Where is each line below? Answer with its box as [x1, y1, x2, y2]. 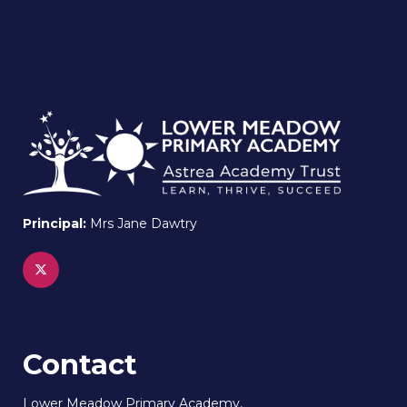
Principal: [23, 214, 90, 232]
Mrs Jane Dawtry [90, 214, 197, 232]
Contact [23, 346, 137, 382]
